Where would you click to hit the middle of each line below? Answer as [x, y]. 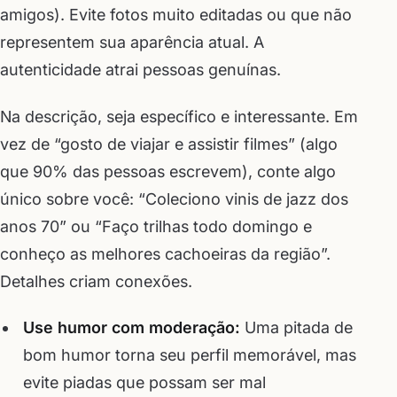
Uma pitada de [296, 328]
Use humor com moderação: [131, 328]
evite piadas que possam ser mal [144, 383]
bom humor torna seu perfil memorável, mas [189, 355]
